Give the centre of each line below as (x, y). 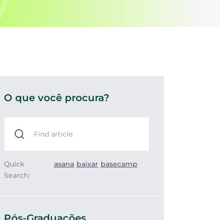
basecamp (119, 164)
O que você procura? (57, 98)
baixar (87, 164)
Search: (17, 175)
